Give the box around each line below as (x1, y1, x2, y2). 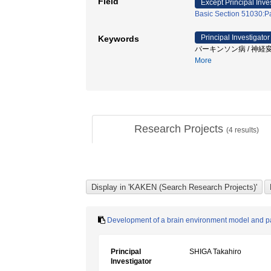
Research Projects (134, 123, 226, 135)
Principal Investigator (201, 33, 270, 42)
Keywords (98, 34, 139, 44)
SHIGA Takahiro (189, 247, 241, 256)
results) (232, 126, 259, 134)
